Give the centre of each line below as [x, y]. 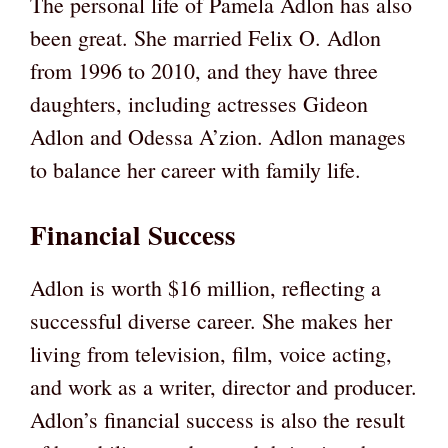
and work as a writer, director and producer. [223, 386]
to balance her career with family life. [195, 169]
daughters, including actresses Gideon [199, 103]
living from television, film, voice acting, [211, 353]
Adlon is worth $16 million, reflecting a [205, 287]
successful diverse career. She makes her [211, 320]
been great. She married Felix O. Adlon [205, 37]
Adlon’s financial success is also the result [217, 419]
